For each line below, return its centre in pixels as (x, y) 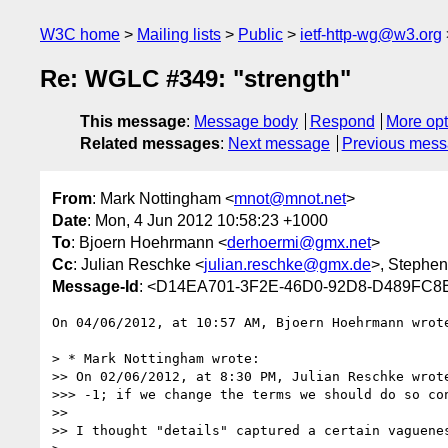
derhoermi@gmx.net (299, 242)
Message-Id (95, 286)
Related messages (150, 144)
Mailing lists (179, 34)
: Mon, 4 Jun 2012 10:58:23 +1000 (207, 220)
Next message (279, 144)
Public (260, 34)
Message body (246, 122)
